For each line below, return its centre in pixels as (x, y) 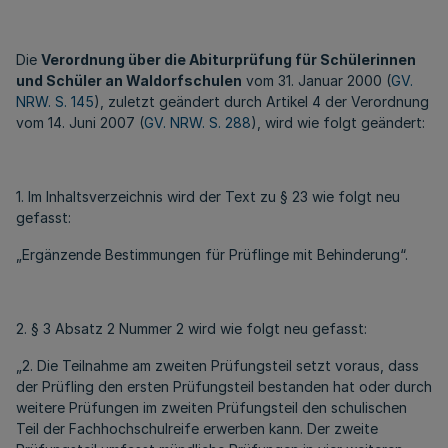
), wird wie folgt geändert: (338, 122)
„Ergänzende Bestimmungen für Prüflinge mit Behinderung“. (212, 254)
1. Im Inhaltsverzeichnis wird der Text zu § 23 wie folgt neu (208, 196)
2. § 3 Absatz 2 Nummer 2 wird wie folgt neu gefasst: (191, 328)
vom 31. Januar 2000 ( (316, 80)
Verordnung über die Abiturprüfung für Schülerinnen (228, 59)
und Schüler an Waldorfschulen (129, 80)
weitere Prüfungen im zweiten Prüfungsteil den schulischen (211, 407)
